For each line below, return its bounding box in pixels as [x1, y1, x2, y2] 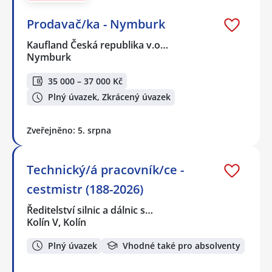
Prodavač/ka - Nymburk [27, 16, 165, 33]
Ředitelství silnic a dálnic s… [27, 203, 154, 217]
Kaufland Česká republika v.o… [27, 38, 169, 52]
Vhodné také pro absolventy [123, 239, 240, 251]
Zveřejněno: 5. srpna [27, 124, 111, 136]
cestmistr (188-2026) [27, 180, 143, 197]
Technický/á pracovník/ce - [27, 161, 184, 178]
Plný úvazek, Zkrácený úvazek [48, 91, 171, 103]
